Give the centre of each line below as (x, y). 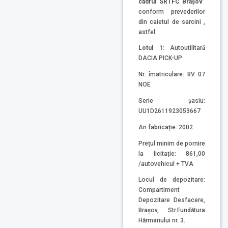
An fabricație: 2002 (166, 127)
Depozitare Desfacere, (172, 200)
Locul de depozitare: (172, 180)
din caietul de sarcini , (172, 22)
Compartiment (159, 190)
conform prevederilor (172, 11)
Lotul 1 (151, 48)
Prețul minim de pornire (172, 143)
